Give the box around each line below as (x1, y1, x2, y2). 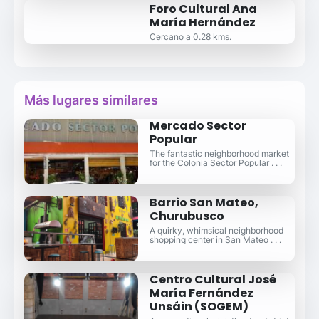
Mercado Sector (149, 117, 246, 134)
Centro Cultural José (149, 271, 276, 288)
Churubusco (149, 207, 224, 224)
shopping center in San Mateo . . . (149, 234, 281, 245)
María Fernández (149, 284, 253, 301)
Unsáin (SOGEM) (149, 298, 249, 315)
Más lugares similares (24, 92, 158, 108)
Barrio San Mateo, (149, 194, 258, 211)
